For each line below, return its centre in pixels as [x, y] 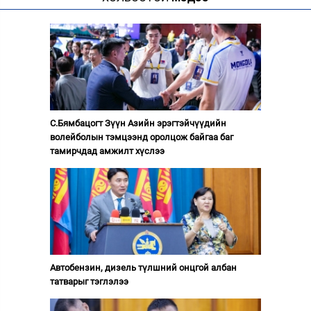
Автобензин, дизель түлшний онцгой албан [143, 267]
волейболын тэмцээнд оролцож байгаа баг [141, 137]
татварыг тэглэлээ [89, 281]
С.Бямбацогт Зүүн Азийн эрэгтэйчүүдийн [138, 123]
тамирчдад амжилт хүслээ [107, 151]
